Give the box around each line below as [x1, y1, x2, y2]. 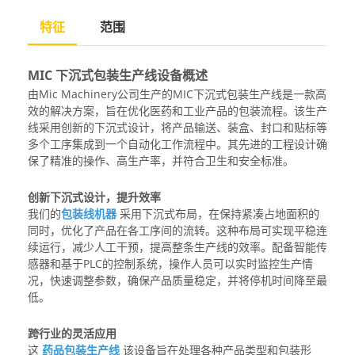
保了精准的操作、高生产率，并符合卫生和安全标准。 [28, 153, 294, 169]
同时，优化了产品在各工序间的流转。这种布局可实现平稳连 [28, 223, 327, 239]
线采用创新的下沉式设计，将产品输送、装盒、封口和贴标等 [28, 120, 327, 136]
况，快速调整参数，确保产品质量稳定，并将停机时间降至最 [28, 273, 327, 288]
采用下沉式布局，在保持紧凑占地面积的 [116, 206, 319, 222]
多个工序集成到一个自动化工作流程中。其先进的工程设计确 [28, 136, 327, 152]
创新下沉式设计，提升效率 [28, 189, 161, 205]
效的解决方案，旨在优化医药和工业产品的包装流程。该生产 [28, 103, 327, 119]
